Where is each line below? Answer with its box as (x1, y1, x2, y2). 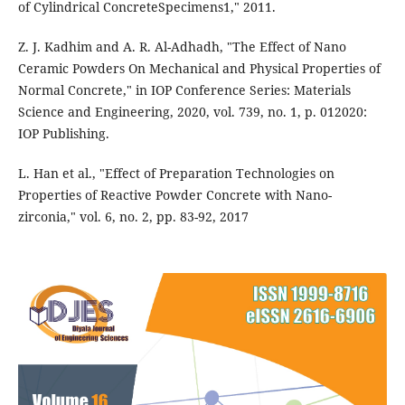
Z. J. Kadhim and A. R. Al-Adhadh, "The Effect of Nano (17, 37, 346, 55)
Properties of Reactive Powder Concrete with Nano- (17, 185, 332, 203)
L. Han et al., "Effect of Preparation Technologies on (17, 164, 334, 182)
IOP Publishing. (17, 124, 109, 142)
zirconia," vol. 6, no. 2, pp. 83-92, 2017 (17, 207, 249, 225)
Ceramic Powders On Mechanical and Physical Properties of (17, 59, 381, 77)
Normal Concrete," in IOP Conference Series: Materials (17, 80, 351, 99)
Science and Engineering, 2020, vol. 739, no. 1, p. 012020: (17, 102, 367, 120)
